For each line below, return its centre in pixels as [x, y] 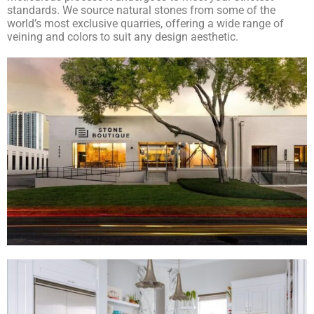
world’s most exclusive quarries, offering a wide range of [145, 23]
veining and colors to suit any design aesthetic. [123, 37]
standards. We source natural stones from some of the [141, 10]
